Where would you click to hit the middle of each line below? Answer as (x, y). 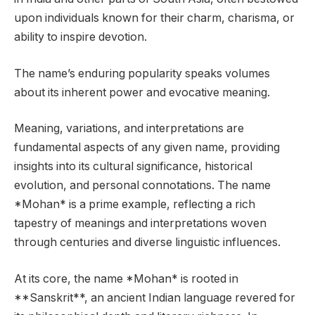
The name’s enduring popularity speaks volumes (142, 73)
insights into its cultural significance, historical (133, 167)
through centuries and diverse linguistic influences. (147, 243)
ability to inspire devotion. (81, 37)
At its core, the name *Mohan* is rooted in (126, 278)
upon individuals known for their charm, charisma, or (154, 18)
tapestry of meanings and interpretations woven (140, 224)
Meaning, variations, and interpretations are (129, 129)
